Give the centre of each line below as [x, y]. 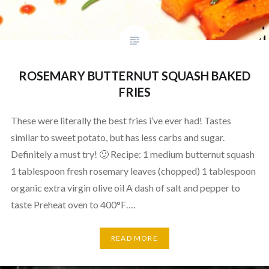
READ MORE [134, 238]
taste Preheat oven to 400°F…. [73, 204]
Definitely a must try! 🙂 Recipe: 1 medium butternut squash [132, 154]
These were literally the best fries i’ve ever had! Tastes [121, 120]
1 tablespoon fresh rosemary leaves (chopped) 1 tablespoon [133, 171]
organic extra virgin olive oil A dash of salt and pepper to [125, 187]
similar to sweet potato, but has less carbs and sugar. [117, 137]
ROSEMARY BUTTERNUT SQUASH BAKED [134, 75]
